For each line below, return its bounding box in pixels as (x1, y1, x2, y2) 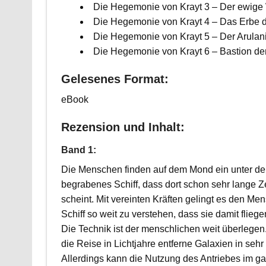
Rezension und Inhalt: (61, 120, 185, 134)
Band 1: (61, 144, 96, 155)
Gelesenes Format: (61, 72, 169, 85)
